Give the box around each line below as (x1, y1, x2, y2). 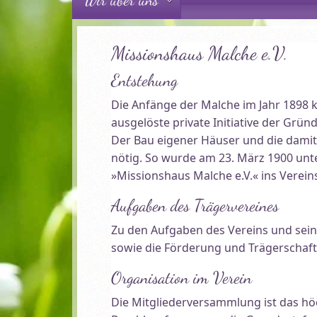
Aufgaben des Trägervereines (111, 195, 279, 216)
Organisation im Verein (111, 267, 253, 288)
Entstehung (111, 70, 178, 91)
